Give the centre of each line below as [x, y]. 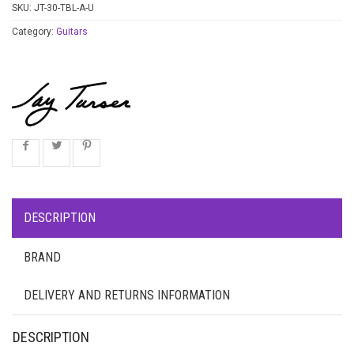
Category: [34, 32]
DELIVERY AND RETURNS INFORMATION [127, 295]
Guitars [72, 32]
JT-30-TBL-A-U [64, 8]
